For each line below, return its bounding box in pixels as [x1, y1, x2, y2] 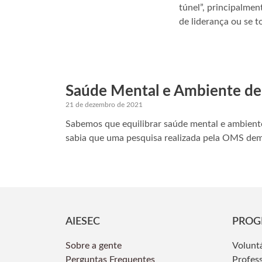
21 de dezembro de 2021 [65, 101, 143, 109]
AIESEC [65, 216, 100, 227]
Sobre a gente [65, 241, 124, 251]
